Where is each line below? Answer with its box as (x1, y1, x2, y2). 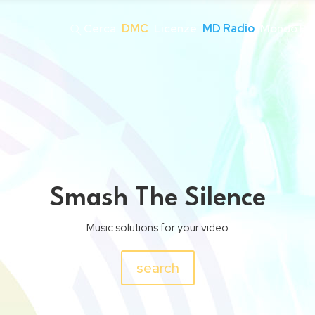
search (136, 259, 179, 278)
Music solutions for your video (86, 221, 229, 236)
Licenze (154, 21, 198, 36)
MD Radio (202, 21, 255, 36)
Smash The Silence (49, 186, 266, 212)
